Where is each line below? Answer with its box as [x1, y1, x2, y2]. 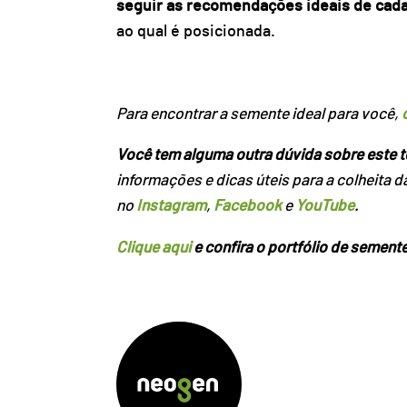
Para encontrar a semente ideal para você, [115, 105, 402, 123]
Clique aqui [115, 239, 191, 256]
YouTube [294, 198, 354, 215]
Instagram [135, 198, 206, 215]
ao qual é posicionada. [115, 23, 275, 40]
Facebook [213, 198, 282, 215]
